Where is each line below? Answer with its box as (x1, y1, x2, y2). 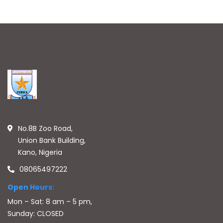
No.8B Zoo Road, (18, 123, 73, 133)
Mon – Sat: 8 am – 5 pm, (7, 197, 92, 207)
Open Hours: (7, 182, 54, 192)
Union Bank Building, (18, 135, 86, 145)
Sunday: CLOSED (7, 209, 64, 219)
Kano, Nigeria (18, 147, 62, 157)
